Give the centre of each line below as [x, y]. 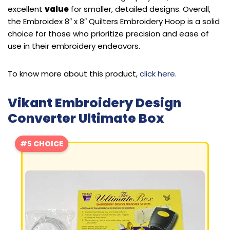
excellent [26, 9]
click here [157, 74]
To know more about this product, [74, 74]
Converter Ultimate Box [86, 119]
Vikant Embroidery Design [94, 103]
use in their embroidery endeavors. [74, 46]
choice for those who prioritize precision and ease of [108, 34]
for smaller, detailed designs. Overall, [140, 9]
